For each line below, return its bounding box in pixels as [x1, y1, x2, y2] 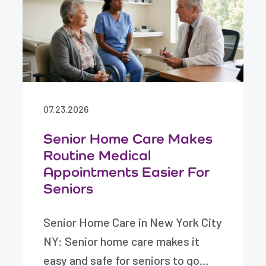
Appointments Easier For [43, 163, 210, 180]
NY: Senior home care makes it [43, 234, 200, 248]
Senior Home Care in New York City [43, 215, 223, 229]
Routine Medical [43, 147, 151, 163]
